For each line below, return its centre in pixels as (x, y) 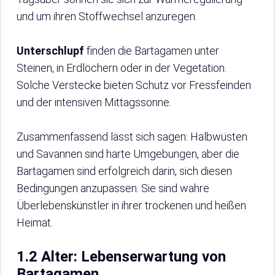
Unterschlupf (50, 51)
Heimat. (35, 223)
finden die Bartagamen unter (152, 51)
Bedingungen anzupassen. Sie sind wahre (113, 188)
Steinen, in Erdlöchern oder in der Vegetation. (122, 68)
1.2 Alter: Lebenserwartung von (121, 257)
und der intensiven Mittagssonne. (94, 103)
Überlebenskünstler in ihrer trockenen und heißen (131, 206)
